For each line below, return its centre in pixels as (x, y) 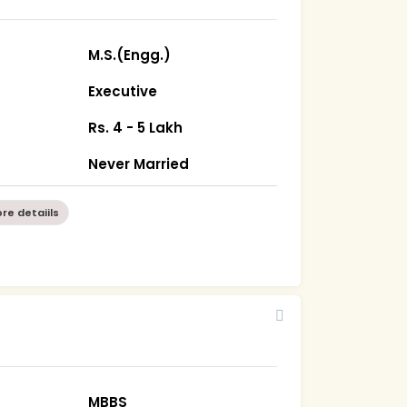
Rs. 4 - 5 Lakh (136, 127)
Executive (123, 91)
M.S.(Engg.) (130, 55)
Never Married (139, 164)
